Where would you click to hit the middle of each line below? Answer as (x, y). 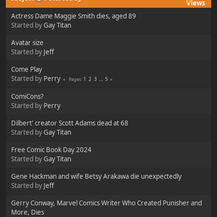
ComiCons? (27, 96)
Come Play (27, 69)
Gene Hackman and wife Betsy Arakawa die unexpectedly (96, 176)
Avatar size (27, 42)
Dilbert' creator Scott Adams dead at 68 (70, 123)
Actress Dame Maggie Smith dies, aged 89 (74, 16)
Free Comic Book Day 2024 (51, 149)
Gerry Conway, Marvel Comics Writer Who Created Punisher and (107, 203)
